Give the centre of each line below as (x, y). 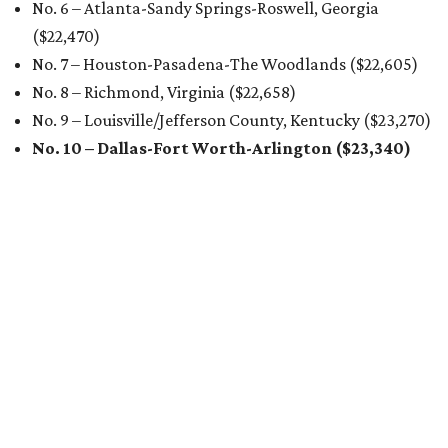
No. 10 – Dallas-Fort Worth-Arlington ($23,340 (218, 148)
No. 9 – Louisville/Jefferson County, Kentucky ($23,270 (228, 120)
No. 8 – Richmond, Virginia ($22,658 (161, 92)
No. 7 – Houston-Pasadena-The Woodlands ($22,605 (222, 64)
